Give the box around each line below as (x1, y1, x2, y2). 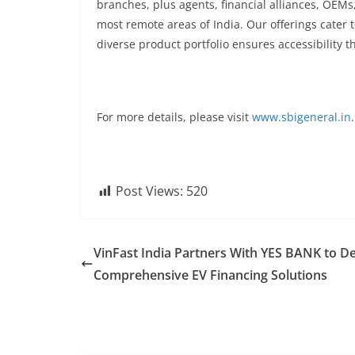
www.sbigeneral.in (252, 109, 351, 124)
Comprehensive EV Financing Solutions (94, 266, 327, 284)
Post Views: (116, 182, 183, 200)
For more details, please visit (97, 109, 252, 124)
